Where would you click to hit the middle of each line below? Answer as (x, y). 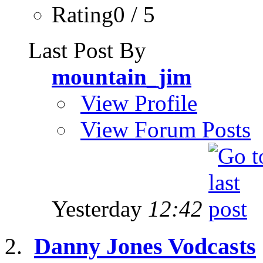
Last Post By (87, 50)
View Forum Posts (166, 129)
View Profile (139, 103)
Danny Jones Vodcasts (145, 247)
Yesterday (100, 208)
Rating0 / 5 (103, 14)
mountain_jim (122, 76)
